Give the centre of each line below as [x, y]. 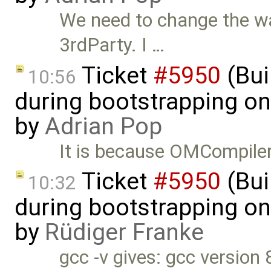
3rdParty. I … [112, 45]
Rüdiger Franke [124, 233]
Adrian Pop [103, 126]
